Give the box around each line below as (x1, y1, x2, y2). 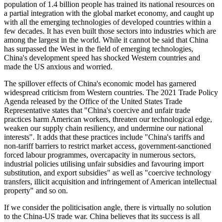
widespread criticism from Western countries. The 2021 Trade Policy (4, 88, 218, 97)
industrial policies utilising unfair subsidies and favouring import (4, 159, 204, 168)
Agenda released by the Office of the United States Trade (4, 97, 182, 106)
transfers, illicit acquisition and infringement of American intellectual (4, 177, 217, 186)
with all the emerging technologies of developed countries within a (4, 17, 211, 26)
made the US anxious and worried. (4, 62, 112, 71)
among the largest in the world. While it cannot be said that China (4, 35, 208, 44)
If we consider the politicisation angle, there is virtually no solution (4, 203, 211, 212)
